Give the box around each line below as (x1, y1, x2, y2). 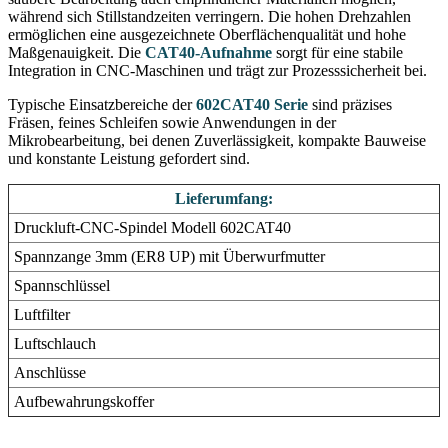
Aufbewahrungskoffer (14, 392, 154, 410)
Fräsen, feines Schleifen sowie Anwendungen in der (8, 113, 336, 131)
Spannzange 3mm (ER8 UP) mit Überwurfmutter (14, 247, 325, 265)
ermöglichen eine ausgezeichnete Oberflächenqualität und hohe (8, 25, 406, 43)
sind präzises (308, 95, 392, 113)
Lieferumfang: (175, 189, 273, 207)
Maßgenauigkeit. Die (8, 43, 145, 61)
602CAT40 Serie (196, 95, 308, 113)
